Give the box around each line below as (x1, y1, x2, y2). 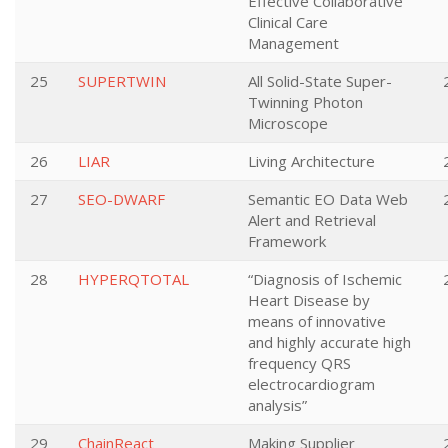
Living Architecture (248, 151, 375, 171)
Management (248, 33, 339, 53)
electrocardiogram (248, 374, 375, 394)
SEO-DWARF (78, 189, 165, 209)
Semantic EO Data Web (248, 189, 408, 209)
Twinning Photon (248, 92, 363, 112)
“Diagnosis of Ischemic (248, 269, 402, 289)
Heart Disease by (248, 290, 370, 310)
